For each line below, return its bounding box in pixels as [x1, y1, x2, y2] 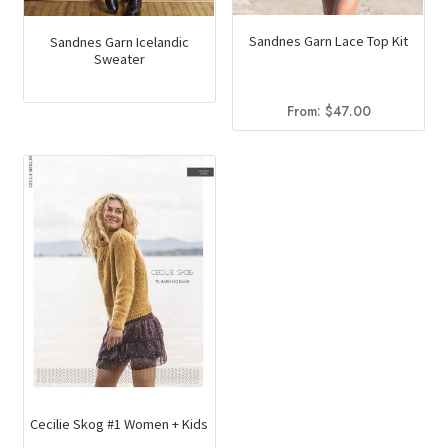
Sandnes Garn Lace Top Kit [249, 31, 409, 50]
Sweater [93, 49, 145, 68]
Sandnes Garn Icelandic [49, 32, 189, 51]
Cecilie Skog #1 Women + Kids [30, 415, 209, 434]
